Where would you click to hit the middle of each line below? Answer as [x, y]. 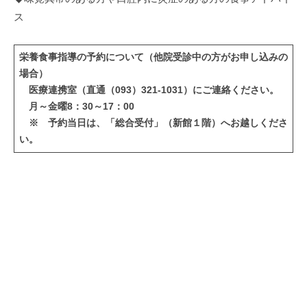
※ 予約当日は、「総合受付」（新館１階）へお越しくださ [153, 123]
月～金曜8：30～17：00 [76, 107]
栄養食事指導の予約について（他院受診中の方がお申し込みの [153, 58]
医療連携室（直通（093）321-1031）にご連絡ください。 [149, 90]
